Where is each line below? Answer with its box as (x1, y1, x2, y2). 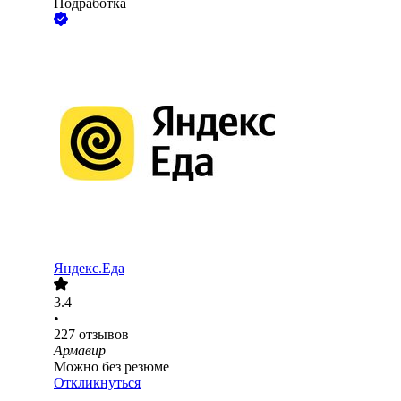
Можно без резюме (54, 359, 169, 375)
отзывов (79, 327, 129, 343)
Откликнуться (54, 375, 141, 391)
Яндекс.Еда (54, 260, 124, 277)
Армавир (54, 343, 106, 359)
